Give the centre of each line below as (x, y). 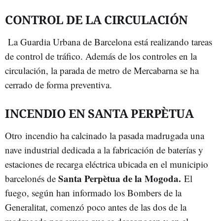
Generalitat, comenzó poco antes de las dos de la (96, 207)
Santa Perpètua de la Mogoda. (121, 178)
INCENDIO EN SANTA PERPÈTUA (99, 113)
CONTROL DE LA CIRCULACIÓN (96, 19)
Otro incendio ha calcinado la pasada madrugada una (105, 135)
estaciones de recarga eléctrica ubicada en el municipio (107, 164)
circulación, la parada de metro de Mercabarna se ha (102, 70)
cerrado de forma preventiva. (58, 85)
